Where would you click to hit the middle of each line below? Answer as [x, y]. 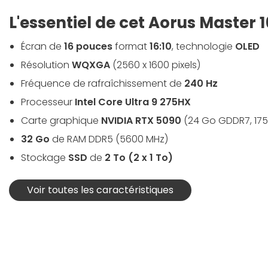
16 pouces [88, 47]
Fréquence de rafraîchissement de [103, 84]
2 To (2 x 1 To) [139, 158]
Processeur [48, 102]
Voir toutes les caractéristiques [100, 190]
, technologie [203, 47]
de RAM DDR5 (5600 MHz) [109, 139]
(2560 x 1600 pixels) [155, 65]
